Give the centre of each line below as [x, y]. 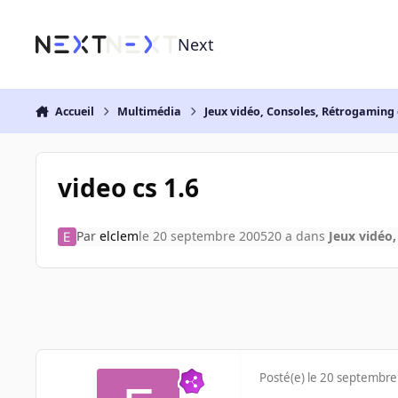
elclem [119, 236]
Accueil [74, 111]
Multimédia [150, 111]
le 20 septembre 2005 [203, 236]
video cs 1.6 [128, 187]
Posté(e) [283, 378]
